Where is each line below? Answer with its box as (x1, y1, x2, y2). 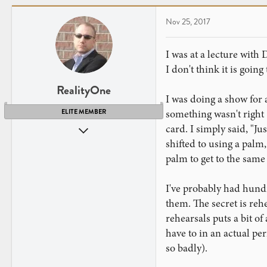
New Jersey (108, 169, 146, 180)
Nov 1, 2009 (104, 122, 146, 133)
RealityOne (57, 82, 111, 99)
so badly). (166, 241, 207, 255)
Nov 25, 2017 (166, 16, 210, 27)
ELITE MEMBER (61, 107, 106, 116)
